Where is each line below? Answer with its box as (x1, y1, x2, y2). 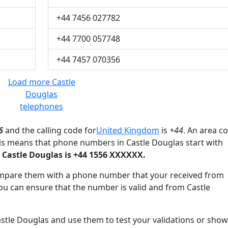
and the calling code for (3, 125, 96, 136)
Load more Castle (8, 76, 75, 88)
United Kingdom (96, 125, 159, 136)
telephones (20, 101, 63, 112)
